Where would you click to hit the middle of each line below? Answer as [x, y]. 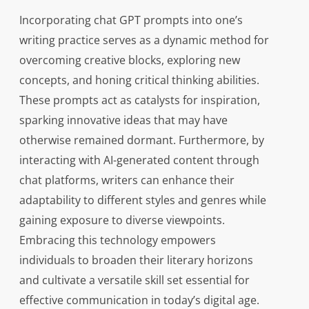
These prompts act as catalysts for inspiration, [139, 100]
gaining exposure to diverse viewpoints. [122, 220]
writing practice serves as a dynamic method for [144, 40]
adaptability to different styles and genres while [142, 200]
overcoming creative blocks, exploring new [129, 60]
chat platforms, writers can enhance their [127, 180]
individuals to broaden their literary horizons [136, 260]
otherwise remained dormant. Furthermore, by [141, 140]
